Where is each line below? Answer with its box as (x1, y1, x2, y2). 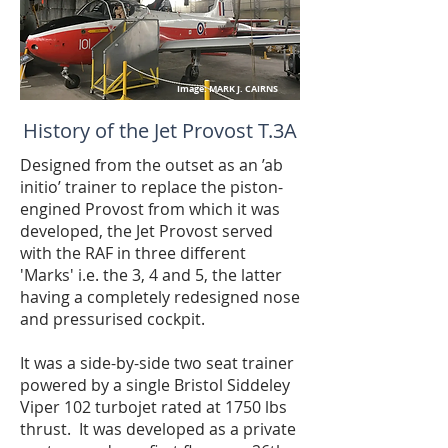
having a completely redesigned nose (20, 286, 300, 308)
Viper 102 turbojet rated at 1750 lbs (20, 396, 287, 418)
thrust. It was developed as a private (20, 418, 296, 440)
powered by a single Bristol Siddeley (20, 374, 290, 396)
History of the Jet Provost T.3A (23, 117, 297, 144)
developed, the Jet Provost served (20, 220, 273, 242)
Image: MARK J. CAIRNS (177, 82, 278, 95)
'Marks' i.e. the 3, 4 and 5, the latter (20, 264, 282, 286)
